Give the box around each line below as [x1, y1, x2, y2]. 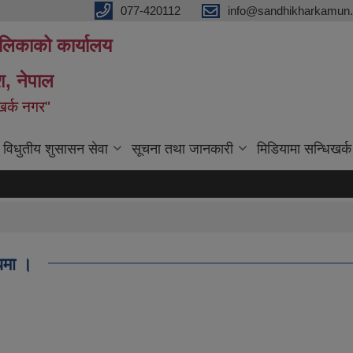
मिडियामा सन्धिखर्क [257, 141, 351, 158]
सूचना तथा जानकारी [132, 141, 233, 158]
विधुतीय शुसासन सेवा [3, 141, 108, 158]
